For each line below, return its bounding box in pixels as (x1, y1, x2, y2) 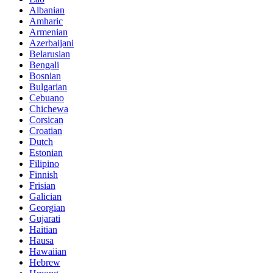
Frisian (29, 180, 55, 191)
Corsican (29, 115, 63, 126)
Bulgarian (29, 82, 67, 93)
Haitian (29, 224, 57, 235)
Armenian (29, 27, 68, 38)
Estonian (29, 147, 63, 158)
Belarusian (29, 49, 70, 60)
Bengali (29, 60, 59, 71)
